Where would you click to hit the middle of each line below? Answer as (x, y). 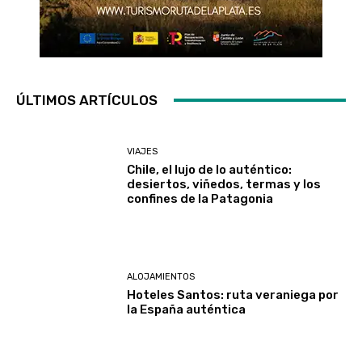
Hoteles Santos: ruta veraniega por (233, 295)
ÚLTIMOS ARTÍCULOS (87, 100)
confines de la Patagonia (200, 198)
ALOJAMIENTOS (161, 277)
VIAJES (143, 151)
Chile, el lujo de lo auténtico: (210, 169)
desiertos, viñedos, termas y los (224, 184)
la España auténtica (187, 310)
